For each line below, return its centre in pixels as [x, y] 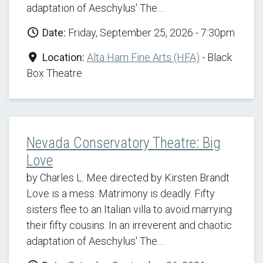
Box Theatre [54, 73]
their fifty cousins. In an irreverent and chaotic [129, 225]
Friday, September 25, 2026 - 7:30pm [150, 33]
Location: [62, 57]
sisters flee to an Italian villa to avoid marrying [129, 209]
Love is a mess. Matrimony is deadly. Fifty [121, 193]
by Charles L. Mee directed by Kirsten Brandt [128, 178]
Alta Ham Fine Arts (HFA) [143, 57]
